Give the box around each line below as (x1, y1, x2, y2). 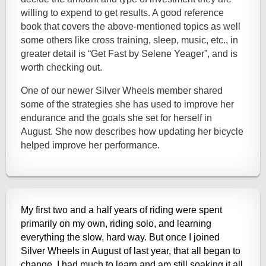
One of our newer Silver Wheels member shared (21, 85, 223, 96)
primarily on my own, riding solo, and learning (21, 218, 211, 229)
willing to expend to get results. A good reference (21, 8, 224, 18)
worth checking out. (21, 62, 102, 73)
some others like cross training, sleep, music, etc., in (21, 35, 238, 46)
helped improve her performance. (21, 140, 162, 151)
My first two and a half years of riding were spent (21, 205, 222, 216)
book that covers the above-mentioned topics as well (21, 21, 240, 32)
